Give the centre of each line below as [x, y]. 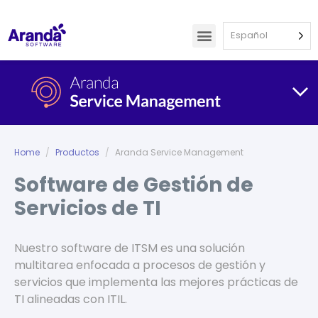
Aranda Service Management [179, 152]
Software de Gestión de [134, 185]
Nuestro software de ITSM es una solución [130, 248]
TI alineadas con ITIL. [71, 299]
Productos [77, 152]
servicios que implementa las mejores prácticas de [156, 282]
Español [249, 35]
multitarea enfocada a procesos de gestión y [140, 265]
